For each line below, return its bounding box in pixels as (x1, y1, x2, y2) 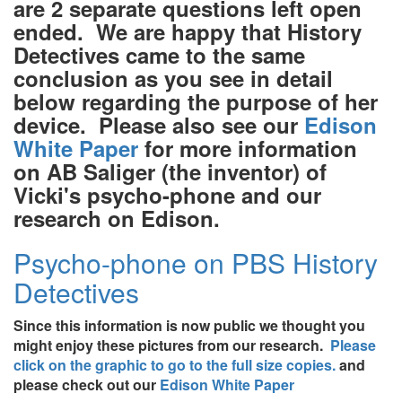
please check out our (13, 374, 160, 396)
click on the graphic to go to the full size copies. (13, 354, 336, 376)
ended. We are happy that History (13, 16, 362, 48)
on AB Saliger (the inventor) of (13, 156, 327, 188)
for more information (144, 133, 357, 164)
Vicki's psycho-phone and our (13, 179, 321, 211)
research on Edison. (13, 203, 226, 234)
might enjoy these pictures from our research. (13, 335, 330, 356)
